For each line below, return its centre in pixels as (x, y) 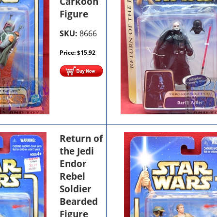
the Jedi (77, 151)
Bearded (79, 201)
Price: (69, 52)
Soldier (76, 189)
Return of (81, 138)
